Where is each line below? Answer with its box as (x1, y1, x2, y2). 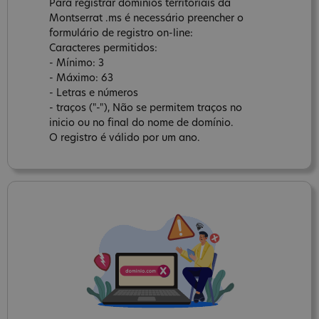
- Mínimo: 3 (49, 58, 104, 69)
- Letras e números (49, 88, 138, 99)
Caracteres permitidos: (49, 43, 157, 54)
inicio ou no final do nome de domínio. (49, 117, 234, 129)
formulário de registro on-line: (49, 28, 193, 39)
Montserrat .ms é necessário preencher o (49, 13, 244, 24)
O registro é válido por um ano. (49, 132, 200, 144)
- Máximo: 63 (49, 73, 113, 84)
